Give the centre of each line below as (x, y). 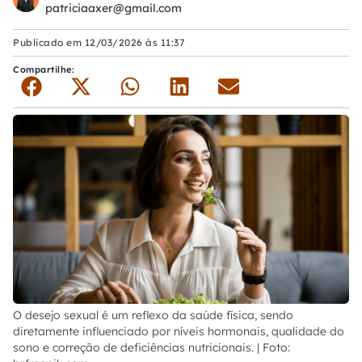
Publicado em (49, 42)
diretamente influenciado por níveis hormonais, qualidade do (179, 332)
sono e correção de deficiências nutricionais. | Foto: (152, 348)
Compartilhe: (45, 69)
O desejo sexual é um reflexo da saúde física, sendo (153, 316)
